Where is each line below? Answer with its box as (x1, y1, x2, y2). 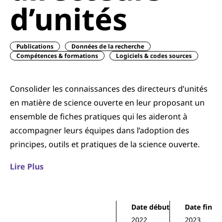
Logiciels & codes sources (116, 52, 192, 60)
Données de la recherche (71, 42, 144, 51)
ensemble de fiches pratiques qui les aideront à (10, 111, 187, 122)
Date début (131, 202, 169, 212)
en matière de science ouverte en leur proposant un (10, 97, 205, 108)
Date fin (185, 202, 212, 212)
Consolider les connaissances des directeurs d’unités (10, 83, 208, 94)
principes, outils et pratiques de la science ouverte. (10, 139, 200, 150)
